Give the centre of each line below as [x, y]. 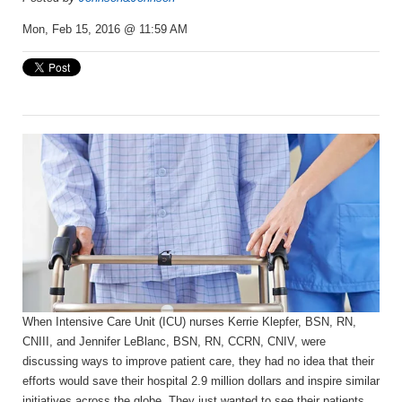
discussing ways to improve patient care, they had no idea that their [198, 362]
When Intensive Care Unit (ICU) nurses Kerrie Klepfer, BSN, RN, [189, 322]
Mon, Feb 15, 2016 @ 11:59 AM [105, 30]
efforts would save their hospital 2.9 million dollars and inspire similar [201, 381]
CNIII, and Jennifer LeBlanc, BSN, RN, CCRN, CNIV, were [174, 342]
